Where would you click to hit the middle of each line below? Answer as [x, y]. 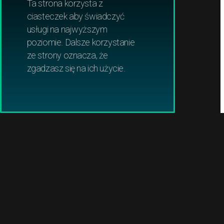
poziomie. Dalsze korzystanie [81, 42]
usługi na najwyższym [67, 29]
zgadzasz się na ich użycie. [76, 68]
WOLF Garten [140, 16]
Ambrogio [140, 63]
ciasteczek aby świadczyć [75, 16]
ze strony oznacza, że [67, 55]
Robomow [140, 39]
